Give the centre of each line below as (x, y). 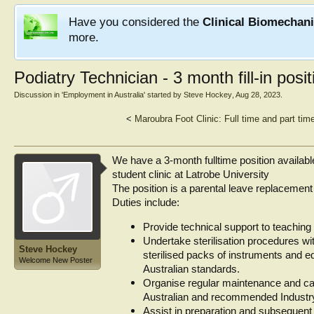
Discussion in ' (39, 95)
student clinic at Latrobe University (191, 175)
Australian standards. (191, 269)
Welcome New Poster (56, 260)
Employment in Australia (103, 95)
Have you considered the (136, 22)
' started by (164, 95)
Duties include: (146, 203)
